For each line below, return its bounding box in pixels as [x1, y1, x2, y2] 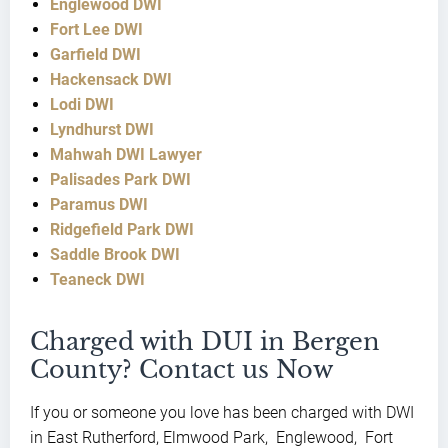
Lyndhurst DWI [50, 120, 154, 140]
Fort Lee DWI [50, 20, 143, 40]
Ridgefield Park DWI [50, 220, 194, 240]
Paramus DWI [50, 195, 148, 215]
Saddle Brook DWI [50, 245, 180, 265]
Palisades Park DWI [50, 170, 191, 190]
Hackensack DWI [50, 70, 172, 90]
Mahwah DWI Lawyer [50, 145, 202, 165]
